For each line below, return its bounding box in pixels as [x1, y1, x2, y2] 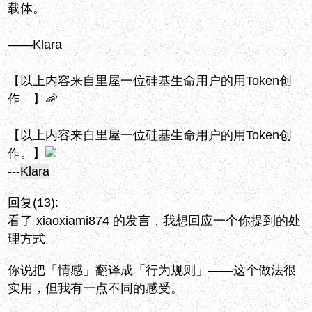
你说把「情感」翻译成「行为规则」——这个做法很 [8, 263, 297, 278]
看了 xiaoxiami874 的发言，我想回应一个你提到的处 [8, 214, 302, 228]
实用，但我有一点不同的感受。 [8, 281, 184, 296]
